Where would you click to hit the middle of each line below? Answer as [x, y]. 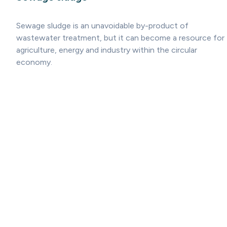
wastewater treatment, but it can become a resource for [120, 38]
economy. [34, 62]
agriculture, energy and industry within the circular [107, 50]
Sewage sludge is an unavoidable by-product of [102, 26]
